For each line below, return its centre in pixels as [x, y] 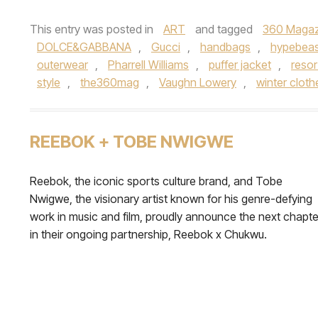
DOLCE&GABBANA [84, 46]
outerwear [62, 64]
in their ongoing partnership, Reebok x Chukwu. [148, 234]
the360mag [110, 82]
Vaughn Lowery [198, 82]
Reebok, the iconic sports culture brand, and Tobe [156, 181]
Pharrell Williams [148, 64]
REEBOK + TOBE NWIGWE [132, 141]
